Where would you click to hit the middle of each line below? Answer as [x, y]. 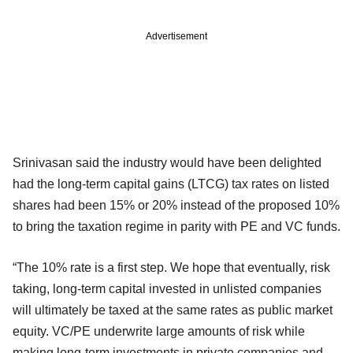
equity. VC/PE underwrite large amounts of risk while [159, 331]
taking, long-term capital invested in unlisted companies [167, 288]
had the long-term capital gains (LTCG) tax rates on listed [171, 184]
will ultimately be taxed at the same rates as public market [173, 310]
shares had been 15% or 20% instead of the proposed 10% [176, 205]
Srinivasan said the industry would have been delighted [167, 162]
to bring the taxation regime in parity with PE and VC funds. [176, 226]
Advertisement [176, 36]
